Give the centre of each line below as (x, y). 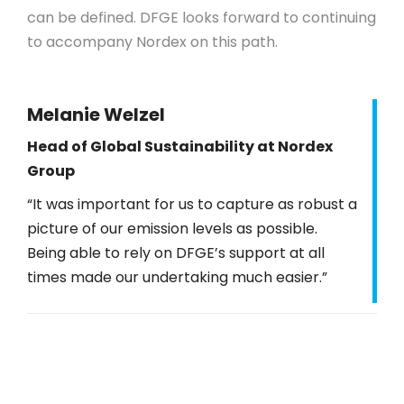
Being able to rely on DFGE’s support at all (176, 253)
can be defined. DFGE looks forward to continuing (202, 18)
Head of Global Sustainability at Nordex (180, 147)
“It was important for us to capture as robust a (192, 204)
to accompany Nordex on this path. (152, 42)
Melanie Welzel (96, 115)
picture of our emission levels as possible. (172, 229)
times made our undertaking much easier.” (177, 277)
